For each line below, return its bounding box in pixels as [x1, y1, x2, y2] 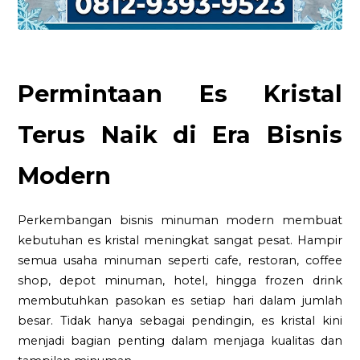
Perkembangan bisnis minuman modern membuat [18, 212, 342, 227]
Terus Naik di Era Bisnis [18, 121, 342, 149]
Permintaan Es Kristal [18, 80, 342, 108]
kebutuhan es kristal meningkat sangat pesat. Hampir [18, 232, 342, 247]
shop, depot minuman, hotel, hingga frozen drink [18, 272, 342, 288]
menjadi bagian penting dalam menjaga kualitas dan [18, 333, 342, 348]
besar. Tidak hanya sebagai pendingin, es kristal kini [18, 313, 342, 328]
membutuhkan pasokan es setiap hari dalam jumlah [18, 292, 342, 308]
